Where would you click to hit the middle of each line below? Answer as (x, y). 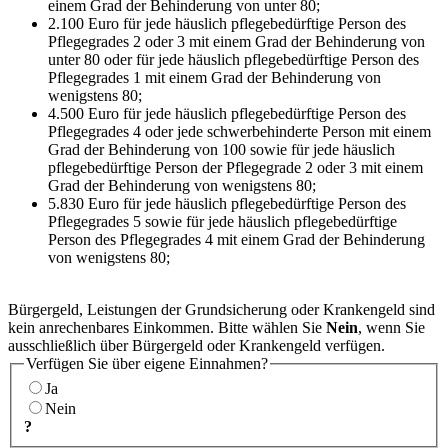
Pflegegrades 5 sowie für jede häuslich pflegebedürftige (222, 221)
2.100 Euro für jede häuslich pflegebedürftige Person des (227, 23)
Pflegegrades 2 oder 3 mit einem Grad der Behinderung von (236, 41)
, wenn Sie (391, 327)
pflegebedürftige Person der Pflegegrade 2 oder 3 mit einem (235, 167)
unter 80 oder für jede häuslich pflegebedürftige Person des (233, 59)
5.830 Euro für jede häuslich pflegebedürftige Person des (227, 203)
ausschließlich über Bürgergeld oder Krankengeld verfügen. (196, 345)
